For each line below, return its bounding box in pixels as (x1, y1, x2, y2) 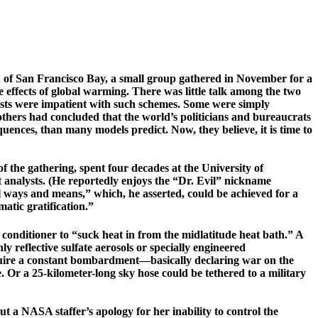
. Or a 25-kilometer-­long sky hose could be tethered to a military (1, 267, 306, 280)
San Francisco (16, 72, 84, 84)
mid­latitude (182, 229, 236, 241)
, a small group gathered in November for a (105, 72, 312, 84)
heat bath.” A (236, 229, 303, 241)
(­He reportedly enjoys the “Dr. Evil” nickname (48, 175, 271, 187)
